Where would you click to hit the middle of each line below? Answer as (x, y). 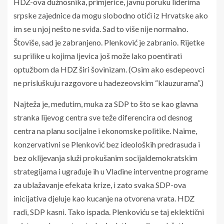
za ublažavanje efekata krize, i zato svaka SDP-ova (100, 184)
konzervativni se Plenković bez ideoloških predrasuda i (107, 144)
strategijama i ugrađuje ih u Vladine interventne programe (111, 171)
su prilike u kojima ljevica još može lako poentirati (98, 55)
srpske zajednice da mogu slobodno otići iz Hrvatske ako (111, 15)
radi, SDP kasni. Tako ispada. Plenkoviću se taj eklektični (109, 211)
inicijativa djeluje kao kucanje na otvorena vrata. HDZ (104, 198)
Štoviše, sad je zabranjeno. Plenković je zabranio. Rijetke (109, 42)
